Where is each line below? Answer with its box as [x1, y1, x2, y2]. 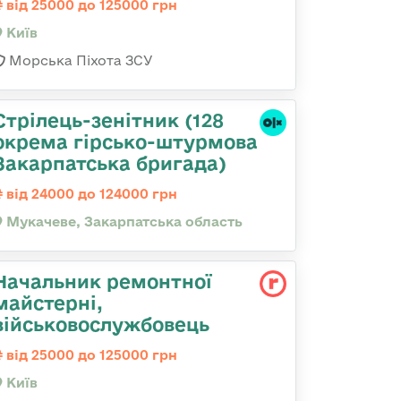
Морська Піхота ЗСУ [5, 53, 153, 68]
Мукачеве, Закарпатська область [3, 214, 243, 229]
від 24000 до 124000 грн [3, 186, 177, 201]
